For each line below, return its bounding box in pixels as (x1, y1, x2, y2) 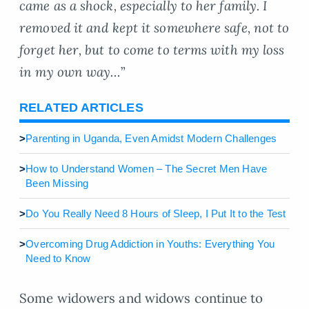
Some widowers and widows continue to (19, 289, 263, 306)
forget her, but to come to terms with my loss (19, 41, 285, 59)
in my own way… (19, 63, 121, 81)
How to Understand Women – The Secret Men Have (26, 162, 268, 175)
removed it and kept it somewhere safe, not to (19, 19, 290, 37)
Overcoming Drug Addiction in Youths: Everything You (26, 237, 275, 250)
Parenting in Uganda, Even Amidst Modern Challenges (26, 132, 277, 144)
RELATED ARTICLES (19, 101, 143, 115)
